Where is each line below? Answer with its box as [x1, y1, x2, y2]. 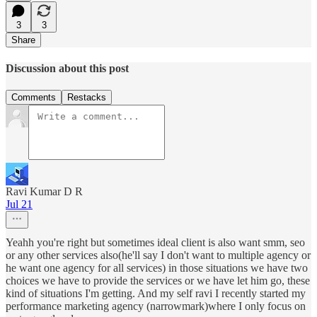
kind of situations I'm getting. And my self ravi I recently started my [6, 287, 306, 300]
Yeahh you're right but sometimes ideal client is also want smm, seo [6, 236, 305, 249]
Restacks [67, 92, 106, 103]
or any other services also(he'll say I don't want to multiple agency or [6, 249, 311, 262]
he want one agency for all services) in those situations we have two [6, 262, 308, 275]
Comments [11, 92, 56, 103]
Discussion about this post [6, 62, 129, 74]
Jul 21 [6, 198, 33, 211]
